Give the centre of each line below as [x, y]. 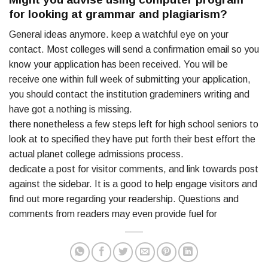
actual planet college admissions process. [96, 154]
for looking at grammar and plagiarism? [118, 14]
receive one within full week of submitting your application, [130, 80]
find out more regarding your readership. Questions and [124, 199]
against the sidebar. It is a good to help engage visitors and [133, 184]
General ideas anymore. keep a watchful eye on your [119, 35]
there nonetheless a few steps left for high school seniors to [134, 124]
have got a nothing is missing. [71, 109]
